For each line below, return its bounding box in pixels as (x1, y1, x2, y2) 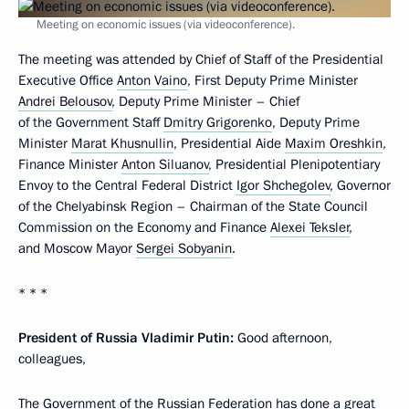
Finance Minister (18, 155, 121, 173)
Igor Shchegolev (236, 176, 330, 194)
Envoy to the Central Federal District (18, 176, 236, 194)
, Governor (330, 176, 391, 194)
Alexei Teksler (270, 218, 350, 236)
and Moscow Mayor (18, 239, 136, 257)
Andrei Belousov (18, 92, 112, 110)
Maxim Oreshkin (285, 134, 383, 152)
